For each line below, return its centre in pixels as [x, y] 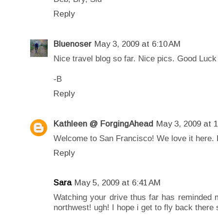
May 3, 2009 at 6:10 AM [137, 44]
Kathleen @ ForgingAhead [103, 124]
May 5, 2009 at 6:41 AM [118, 183]
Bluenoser [73, 44]
